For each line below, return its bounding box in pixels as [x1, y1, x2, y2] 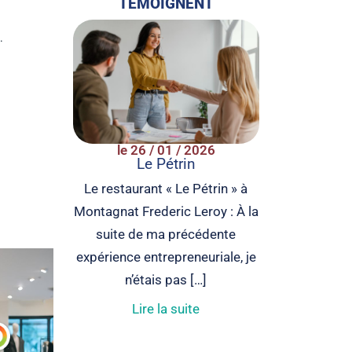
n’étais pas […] [125, 271, 207, 288]
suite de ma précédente [96, 225, 236, 242]
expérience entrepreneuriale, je [75, 248, 256, 265]
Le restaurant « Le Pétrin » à [84, 180, 248, 196]
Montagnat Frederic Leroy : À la [73, 203, 258, 219]
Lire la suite [132, 300, 200, 317]
